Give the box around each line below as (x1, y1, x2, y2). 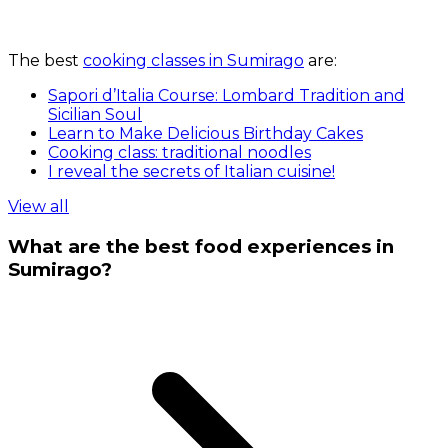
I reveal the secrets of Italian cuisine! (48, 162, 335, 182)
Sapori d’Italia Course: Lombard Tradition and (48, 86, 405, 106)
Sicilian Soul (48, 105, 142, 125)
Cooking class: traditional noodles (48, 143, 311, 163)
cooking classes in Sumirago (83, 51, 304, 71)
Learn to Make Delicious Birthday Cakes (48, 124, 363, 144)
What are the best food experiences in (8, 234, 394, 258)
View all (8, 197, 69, 217)
